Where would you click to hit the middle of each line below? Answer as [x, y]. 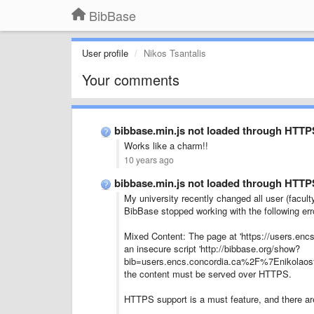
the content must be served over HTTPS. [208, 274]
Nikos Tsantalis [175, 53]
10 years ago [149, 160]
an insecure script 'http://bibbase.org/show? [212, 248]
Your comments [131, 80]
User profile [105, 53]
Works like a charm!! [166, 145]
